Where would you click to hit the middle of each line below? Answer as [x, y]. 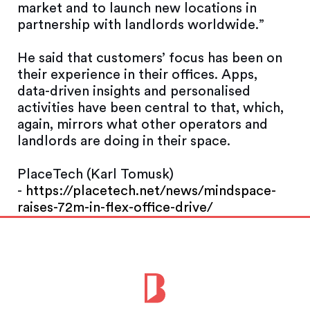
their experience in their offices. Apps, [137, 75]
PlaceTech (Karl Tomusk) [95, 174]
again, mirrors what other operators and [143, 125]
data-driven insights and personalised [134, 91]
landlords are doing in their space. [124, 141]
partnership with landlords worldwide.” [141, 25]
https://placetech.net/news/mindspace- [151, 191]
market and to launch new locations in [137, 8]
